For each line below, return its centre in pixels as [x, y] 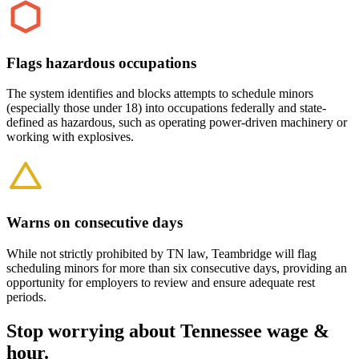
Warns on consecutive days [95, 223]
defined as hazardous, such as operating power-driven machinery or [177, 123]
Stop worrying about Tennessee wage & [168, 331]
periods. [26, 296]
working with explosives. [70, 137]
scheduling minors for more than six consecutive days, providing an [177, 268]
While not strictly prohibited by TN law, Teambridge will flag [161, 253]
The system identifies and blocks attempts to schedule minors [160, 94]
